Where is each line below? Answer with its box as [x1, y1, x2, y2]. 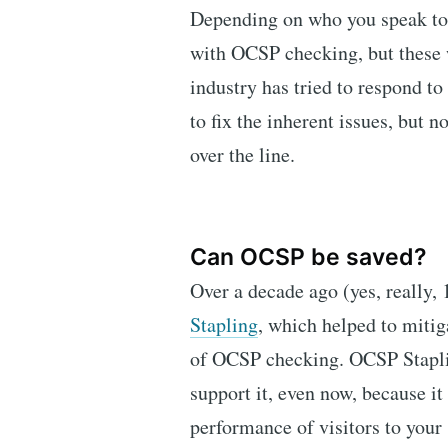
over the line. [190, 141, 295, 169]
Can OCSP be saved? [190, 242, 427, 271]
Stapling [190, 311, 258, 339]
